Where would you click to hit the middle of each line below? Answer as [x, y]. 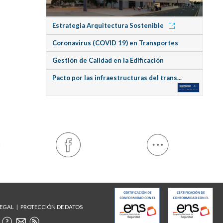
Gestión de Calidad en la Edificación [108, 60]
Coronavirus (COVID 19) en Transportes [115, 43]
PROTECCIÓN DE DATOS [52, 207]
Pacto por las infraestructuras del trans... [117, 77]
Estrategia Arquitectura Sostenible [109, 25]
